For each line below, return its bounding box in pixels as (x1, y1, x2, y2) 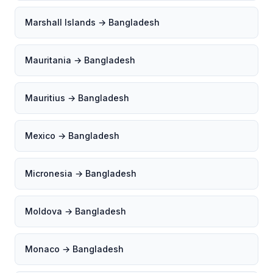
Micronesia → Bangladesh (25, 168, 136, 179)
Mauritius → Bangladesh (25, 93, 129, 103)
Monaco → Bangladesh (25, 244, 124, 254)
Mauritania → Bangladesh (25, 55, 135, 65)
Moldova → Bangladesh (25, 206, 126, 216)
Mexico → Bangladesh (25, 130, 119, 141)
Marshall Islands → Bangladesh (25, 17, 160, 27)
